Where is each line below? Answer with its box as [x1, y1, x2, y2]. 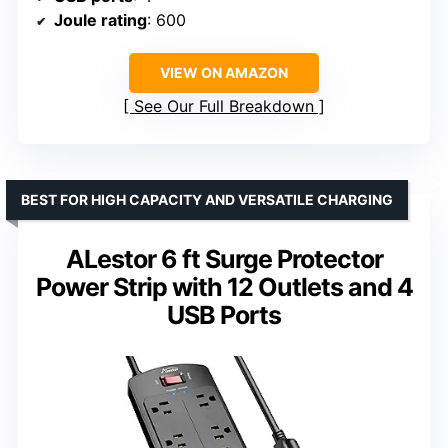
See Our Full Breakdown [134, 96, 314, 117]
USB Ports [167, 300, 281, 331]
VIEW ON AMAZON [160, 64, 288, 82]
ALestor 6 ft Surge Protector [65, 244, 383, 275]
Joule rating [54, 10, 147, 31]
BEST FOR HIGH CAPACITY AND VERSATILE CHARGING [21, 191, 393, 209]
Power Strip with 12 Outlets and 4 [35, 272, 413, 303]
